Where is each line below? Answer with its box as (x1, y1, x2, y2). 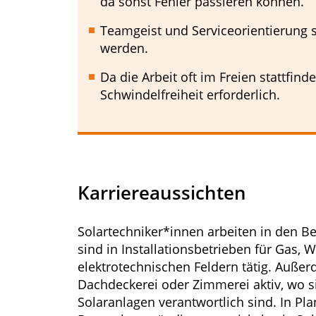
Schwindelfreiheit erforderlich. (100, 86, 280, 103)
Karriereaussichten (78, 180, 246, 205)
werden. (100, 39, 148, 56)
